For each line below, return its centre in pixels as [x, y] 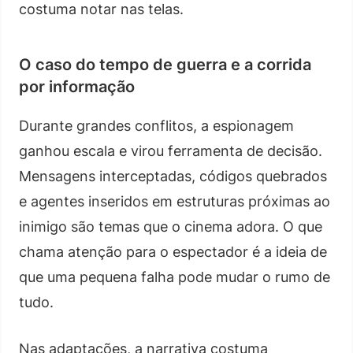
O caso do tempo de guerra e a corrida [165, 64]
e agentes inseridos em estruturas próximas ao [175, 201]
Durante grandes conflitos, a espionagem [156, 125]
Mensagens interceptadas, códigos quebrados [173, 176]
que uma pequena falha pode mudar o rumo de [175, 277]
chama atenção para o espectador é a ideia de [173, 251]
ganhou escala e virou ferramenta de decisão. [171, 150]
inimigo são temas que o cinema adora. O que [171, 226]
